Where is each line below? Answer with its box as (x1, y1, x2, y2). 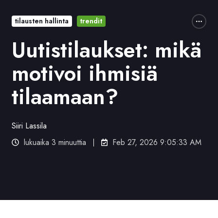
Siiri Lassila (12, 120, 47, 131)
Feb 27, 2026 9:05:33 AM (112, 136, 202, 148)
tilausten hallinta (15, 16, 69, 26)
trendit (80, 16, 103, 26)
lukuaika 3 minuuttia (24, 136, 87, 148)
